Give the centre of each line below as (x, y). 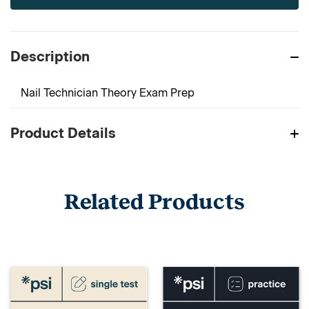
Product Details (63, 133)
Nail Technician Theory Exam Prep (108, 93)
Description (50, 57)
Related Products (154, 202)
